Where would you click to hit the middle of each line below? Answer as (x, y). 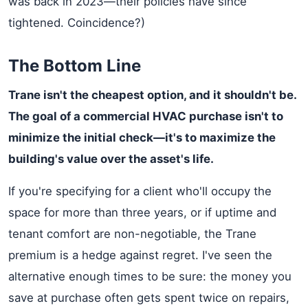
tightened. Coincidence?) (77, 23)
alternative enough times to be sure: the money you (150, 276)
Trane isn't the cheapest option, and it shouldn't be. (152, 95)
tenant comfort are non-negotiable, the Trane (132, 234)
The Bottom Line (75, 66)
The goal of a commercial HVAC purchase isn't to (146, 116)
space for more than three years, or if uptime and (142, 212)
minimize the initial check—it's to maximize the (142, 137)
